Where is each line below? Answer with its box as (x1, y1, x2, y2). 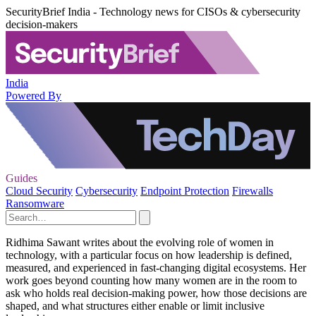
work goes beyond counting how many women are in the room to (6, 274, 297, 286)
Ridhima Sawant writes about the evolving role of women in (6, 236, 274, 248)
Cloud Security (6, 185, 73, 197)
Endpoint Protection (140, 185, 229, 197)
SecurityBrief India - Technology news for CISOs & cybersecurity (6, 6, 300, 18)
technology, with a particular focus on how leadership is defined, (6, 249, 292, 261)
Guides (6, 172, 37, 184)
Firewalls (232, 185, 273, 197)
